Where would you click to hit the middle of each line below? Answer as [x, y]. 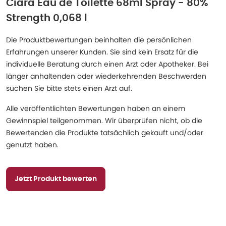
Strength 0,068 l [47, 18]
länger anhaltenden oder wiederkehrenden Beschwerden [106, 76]
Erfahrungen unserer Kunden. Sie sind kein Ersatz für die [102, 52]
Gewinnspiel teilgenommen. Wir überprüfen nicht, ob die [104, 121]
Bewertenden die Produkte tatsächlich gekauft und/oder [105, 133]
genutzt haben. [32, 145]
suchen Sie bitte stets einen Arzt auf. [69, 88]
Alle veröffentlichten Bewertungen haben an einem [96, 108]
